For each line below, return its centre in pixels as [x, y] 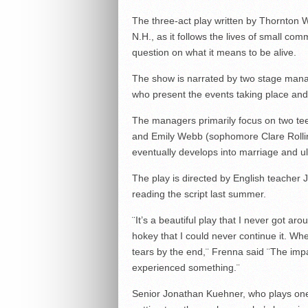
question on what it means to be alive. [214, 53]
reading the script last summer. [199, 194]
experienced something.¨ [186, 268]
